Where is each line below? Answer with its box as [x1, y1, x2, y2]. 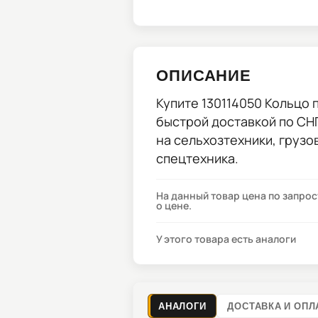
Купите [156, 94, 202, 111]
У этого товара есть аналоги [156, 232, 296, 246]
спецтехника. [156, 150, 238, 167]
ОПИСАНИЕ [156, 65, 252, 84]
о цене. [156, 199, 192, 212]
